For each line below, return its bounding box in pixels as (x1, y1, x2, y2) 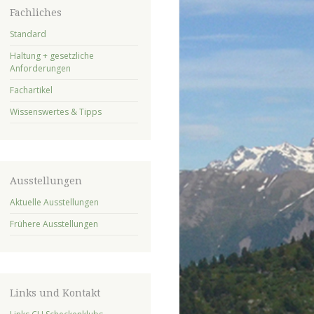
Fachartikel (9, 83, 53, 96)
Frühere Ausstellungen (9, 218, 98, 231)
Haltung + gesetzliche (9, 49, 94, 62)
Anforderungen (9, 62, 71, 74)
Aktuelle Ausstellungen (9, 196, 99, 209)
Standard (9, 27, 46, 40)
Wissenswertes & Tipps (9, 105, 102, 118)
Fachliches (9, 6, 62, 18)
